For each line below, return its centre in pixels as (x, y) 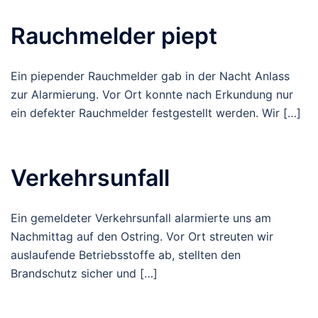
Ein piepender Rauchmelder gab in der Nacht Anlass (150, 76)
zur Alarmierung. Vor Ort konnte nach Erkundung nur (152, 94)
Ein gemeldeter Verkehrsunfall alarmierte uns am (141, 218)
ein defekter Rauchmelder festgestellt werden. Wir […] (156, 113)
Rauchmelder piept (114, 36)
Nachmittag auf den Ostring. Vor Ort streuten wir (142, 236)
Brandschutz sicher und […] (84, 273)
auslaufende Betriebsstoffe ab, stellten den (126, 255)
